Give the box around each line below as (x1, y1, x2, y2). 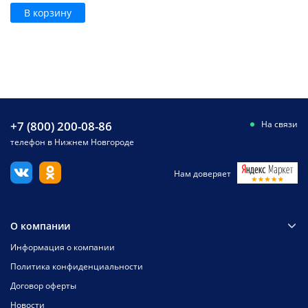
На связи (261, 118, 298, 130)
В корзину (24, 5, 71, 19)
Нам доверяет (174, 168, 231, 179)
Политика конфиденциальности (10, 261, 143, 272)
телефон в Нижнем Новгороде (10, 136, 134, 148)
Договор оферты (10, 280, 76, 291)
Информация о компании (10, 241, 115, 253)
